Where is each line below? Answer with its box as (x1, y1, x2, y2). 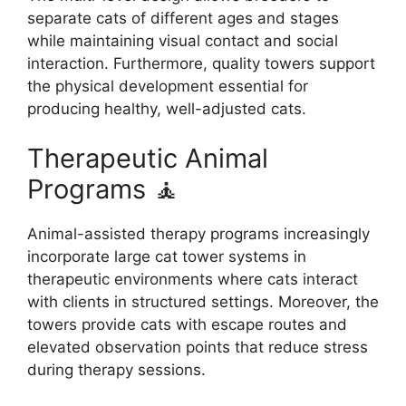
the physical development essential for (27, 76, 308, 95)
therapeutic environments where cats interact (27, 270, 358, 288)
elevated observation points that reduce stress (27, 338, 368, 356)
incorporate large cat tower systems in (27, 247, 306, 266)
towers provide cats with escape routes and (27, 315, 347, 333)
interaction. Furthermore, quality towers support (27, 53, 375, 72)
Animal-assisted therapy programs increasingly (27, 225, 370, 243)
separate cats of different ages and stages (27, 8, 339, 27)
